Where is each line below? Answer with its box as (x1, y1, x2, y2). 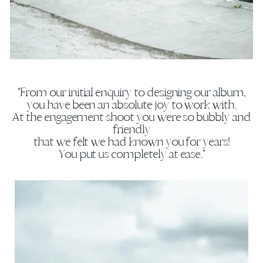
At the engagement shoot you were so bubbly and (12, 109, 251, 124)
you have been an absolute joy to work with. (26, 97, 237, 112)
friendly (113, 122, 150, 137)
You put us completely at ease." (58, 146, 205, 161)
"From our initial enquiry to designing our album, (18, 85, 245, 100)
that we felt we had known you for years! (33, 134, 230, 149)
